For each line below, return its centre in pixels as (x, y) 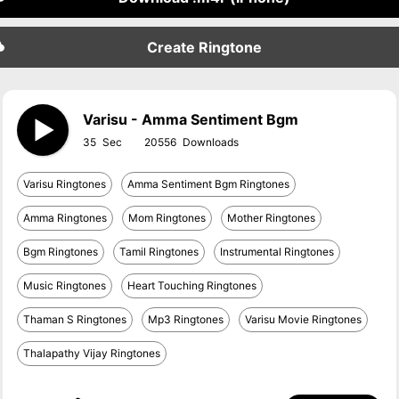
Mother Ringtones (272, 218)
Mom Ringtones (167, 218)
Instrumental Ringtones (277, 252)
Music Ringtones (65, 285)
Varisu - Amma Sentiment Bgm (191, 119)
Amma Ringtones (65, 218)
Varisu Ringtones (65, 184)
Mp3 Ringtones (186, 319)
